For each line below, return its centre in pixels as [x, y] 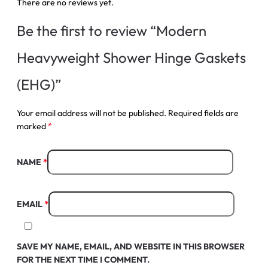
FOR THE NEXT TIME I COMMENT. [83, 259]
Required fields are [203, 113]
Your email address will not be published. [91, 113]
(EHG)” [39, 84]
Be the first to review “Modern [111, 30]
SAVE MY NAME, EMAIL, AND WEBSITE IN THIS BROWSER [130, 246]
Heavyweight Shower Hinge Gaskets [131, 57]
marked [32, 126]
